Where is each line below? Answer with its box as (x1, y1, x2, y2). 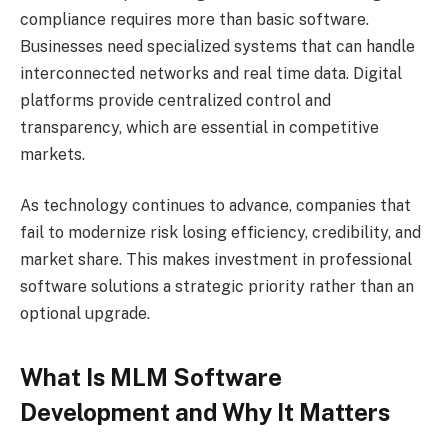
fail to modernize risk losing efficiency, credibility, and (20, 223, 421, 243)
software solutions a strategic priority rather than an (20, 277, 414, 297)
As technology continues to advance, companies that (20, 196, 411, 216)
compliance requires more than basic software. (20, 9, 369, 29)
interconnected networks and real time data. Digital (20, 63, 402, 83)
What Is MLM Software (20, 362, 282, 391)
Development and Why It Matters (20, 397, 390, 426)
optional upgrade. (20, 304, 150, 324)
